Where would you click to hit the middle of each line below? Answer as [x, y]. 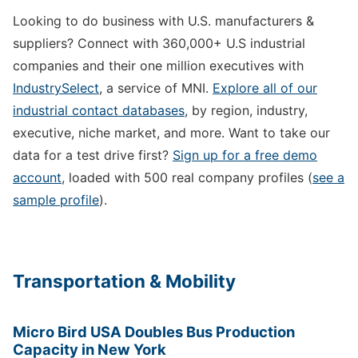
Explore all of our [265, 88]
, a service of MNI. [156, 88]
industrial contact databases [99, 110]
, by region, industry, [246, 110]
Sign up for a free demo [245, 155]
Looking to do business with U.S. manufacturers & [163, 20]
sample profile [56, 199]
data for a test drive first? [93, 155]
